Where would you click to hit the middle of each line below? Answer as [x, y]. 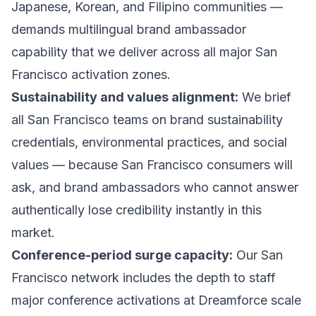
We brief [265, 97]
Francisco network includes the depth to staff [144, 278]
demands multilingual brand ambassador [129, 29]
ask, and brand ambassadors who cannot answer [155, 187]
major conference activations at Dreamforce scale [156, 300]
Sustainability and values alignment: [125, 97]
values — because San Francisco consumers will [152, 165]
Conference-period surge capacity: [122, 255]
